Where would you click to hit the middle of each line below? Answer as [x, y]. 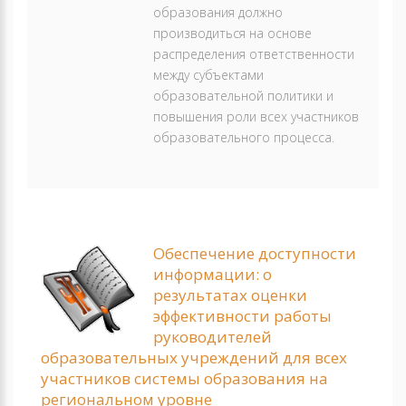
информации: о [213, 274]
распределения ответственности [254, 54]
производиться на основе [232, 33]
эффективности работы [242, 316]
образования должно [218, 12]
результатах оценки [230, 295]
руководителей [213, 337]
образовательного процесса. [244, 137]
